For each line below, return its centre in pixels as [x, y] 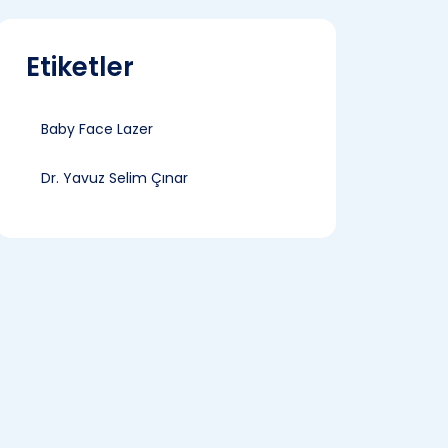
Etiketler [80, 67]
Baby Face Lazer [97, 129]
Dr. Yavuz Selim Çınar [114, 178]
